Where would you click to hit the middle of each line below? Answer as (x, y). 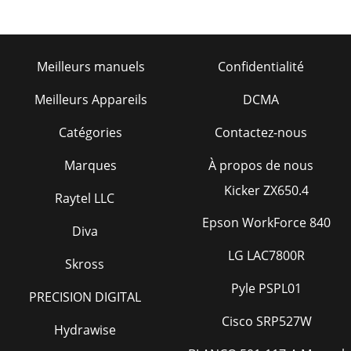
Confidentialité (261, 66)
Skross (85, 264)
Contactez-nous (261, 132)
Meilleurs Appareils (90, 99)
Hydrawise (85, 329)
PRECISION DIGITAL (85, 297)
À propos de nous (261, 165)
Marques (90, 165)
